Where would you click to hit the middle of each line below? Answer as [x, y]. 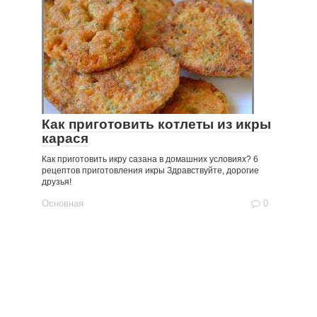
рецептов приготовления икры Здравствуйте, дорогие [150, 171]
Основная [63, 203]
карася [65, 138]
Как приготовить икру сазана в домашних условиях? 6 [150, 159]
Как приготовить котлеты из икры [156, 124]
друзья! [57, 182]
